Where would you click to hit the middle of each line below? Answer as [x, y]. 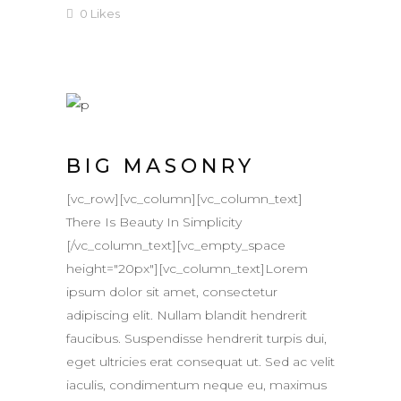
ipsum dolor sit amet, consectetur [172, 292]
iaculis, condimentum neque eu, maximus [196, 385]
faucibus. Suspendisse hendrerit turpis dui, [196, 339]
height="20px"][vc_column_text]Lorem [187, 269]
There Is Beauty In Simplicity [154, 222]
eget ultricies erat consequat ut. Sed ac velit [200, 362]
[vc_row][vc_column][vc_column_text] [184, 199]
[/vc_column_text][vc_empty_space [176, 246]
